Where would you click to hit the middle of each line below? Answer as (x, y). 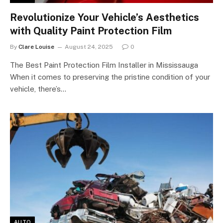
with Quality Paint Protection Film (91, 31)
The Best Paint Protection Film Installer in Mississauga (104, 65)
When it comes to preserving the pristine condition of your (110, 77)
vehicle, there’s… (38, 89)
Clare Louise (36, 47)
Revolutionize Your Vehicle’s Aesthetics (105, 17)
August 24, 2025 (89, 47)
